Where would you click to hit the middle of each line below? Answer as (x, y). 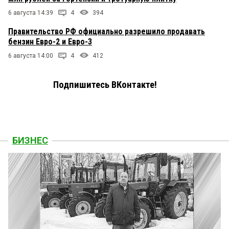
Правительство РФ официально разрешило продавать (107, 32)
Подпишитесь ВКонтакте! (105, 85)
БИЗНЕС (30, 141)
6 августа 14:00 (31, 56)
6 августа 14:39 (31, 13)
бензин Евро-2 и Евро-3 (50, 42)
